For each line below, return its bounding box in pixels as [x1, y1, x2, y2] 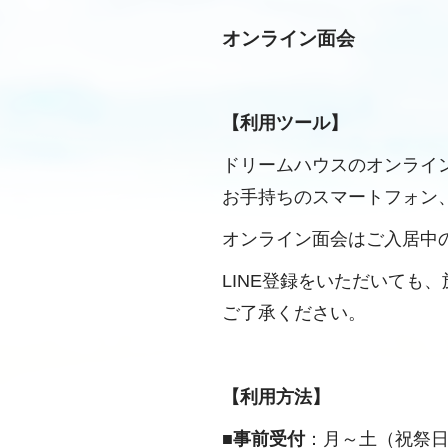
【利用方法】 [222, 387, 330, 407]
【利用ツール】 [222, 113, 348, 133]
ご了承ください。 [222, 303, 366, 323]
